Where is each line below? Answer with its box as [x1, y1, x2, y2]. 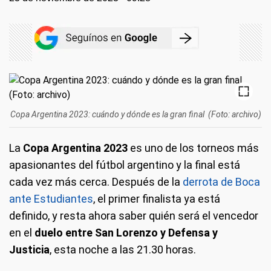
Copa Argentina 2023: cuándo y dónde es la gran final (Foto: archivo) [10, 109, 261, 119]
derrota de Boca [183, 175, 260, 188]
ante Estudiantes [9, 192, 93, 205]
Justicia [9, 243, 50, 256]
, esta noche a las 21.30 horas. [50, 243, 196, 256]
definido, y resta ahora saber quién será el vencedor [9, 209, 258, 222]
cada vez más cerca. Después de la [9, 175, 183, 188]
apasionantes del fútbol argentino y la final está [9, 158, 240, 171]
